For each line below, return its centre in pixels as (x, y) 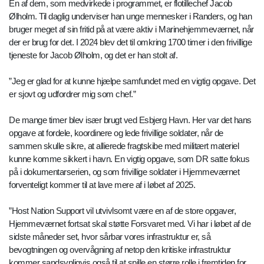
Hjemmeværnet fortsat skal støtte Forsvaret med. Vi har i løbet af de (130, 223)
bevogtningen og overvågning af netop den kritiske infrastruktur (120, 249)
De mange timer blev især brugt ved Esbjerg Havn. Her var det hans (130, 120)
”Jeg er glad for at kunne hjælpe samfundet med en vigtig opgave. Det (132, 81)
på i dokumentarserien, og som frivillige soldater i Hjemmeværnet (124, 171)
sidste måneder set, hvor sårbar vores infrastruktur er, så (110, 236)
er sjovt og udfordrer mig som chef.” (74, 94)
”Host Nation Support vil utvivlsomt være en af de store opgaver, (122, 210)
